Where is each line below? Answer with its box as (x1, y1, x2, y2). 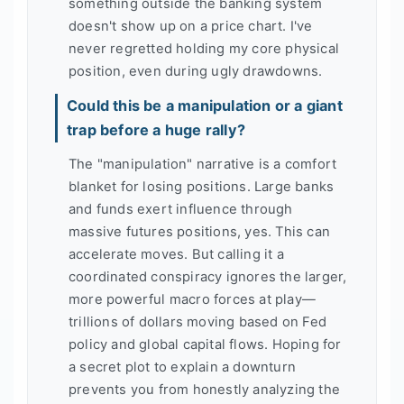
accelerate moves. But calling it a (69, 246, 284, 263)
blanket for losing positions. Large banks (69, 179, 335, 196)
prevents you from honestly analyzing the (69, 381, 340, 399)
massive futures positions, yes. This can (69, 224, 330, 241)
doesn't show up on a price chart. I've (69, 17, 313, 34)
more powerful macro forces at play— (69, 291, 316, 308)
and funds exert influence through (69, 201, 293, 218)
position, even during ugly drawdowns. (69, 62, 323, 79)
